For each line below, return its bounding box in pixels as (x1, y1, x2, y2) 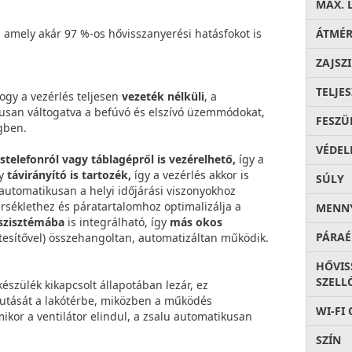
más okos (170, 214, 222, 229)
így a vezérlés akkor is (131, 167, 249, 182)
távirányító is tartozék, (7, 167, 131, 182)
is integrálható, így (64, 214, 170, 229)
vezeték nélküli (122, 89, 204, 104)
